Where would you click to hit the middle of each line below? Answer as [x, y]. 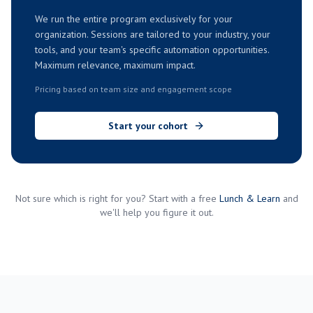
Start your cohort [148, 126]
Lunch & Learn [249, 198]
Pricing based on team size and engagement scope [133, 89]
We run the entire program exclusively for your [134, 19]
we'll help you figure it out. [156, 212]
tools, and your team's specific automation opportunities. [152, 50]
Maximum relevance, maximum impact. [115, 65]
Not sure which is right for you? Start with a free [116, 198]
